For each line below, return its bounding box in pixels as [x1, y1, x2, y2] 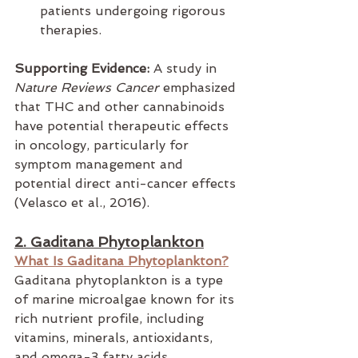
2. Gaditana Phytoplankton [14, 233, 204, 251]
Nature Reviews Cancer [14, 80, 159, 96]
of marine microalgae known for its [14, 292, 238, 308]
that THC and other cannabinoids [14, 99, 229, 115]
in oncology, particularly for [14, 137, 193, 153]
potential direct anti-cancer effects [14, 176, 240, 192]
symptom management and [14, 157, 187, 173]
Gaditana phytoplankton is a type [14, 272, 227, 288]
